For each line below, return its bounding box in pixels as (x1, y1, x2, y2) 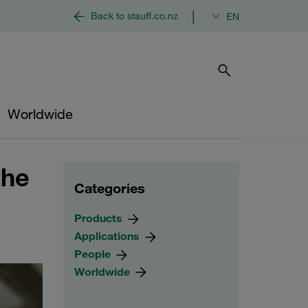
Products (74, 211, 125, 225)
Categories (74, 179, 145, 197)
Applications (74, 228, 142, 243)
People (74, 246, 113, 261)
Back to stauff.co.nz (91, 10, 178, 22)
